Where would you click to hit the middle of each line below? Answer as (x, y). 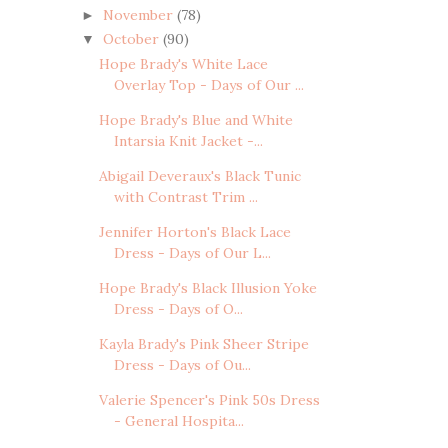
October (132, 39)
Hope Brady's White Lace (183, 63)
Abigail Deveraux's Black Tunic (199, 175)
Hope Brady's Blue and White (195, 119)
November (139, 14)
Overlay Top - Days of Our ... (208, 84)
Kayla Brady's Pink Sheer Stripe (203, 343)
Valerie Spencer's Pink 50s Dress (209, 399)
